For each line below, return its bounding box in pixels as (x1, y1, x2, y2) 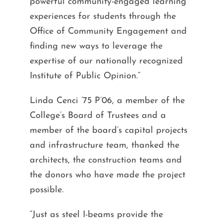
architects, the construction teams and (29, 155, 182, 165)
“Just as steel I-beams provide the (29, 210, 163, 220)
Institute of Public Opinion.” (29, 71, 140, 81)
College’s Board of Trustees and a (29, 111, 166, 120)
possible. (29, 185, 63, 195)
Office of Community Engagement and (29, 26, 187, 36)
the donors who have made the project (29, 170, 185, 180)
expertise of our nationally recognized (29, 56, 183, 66)
